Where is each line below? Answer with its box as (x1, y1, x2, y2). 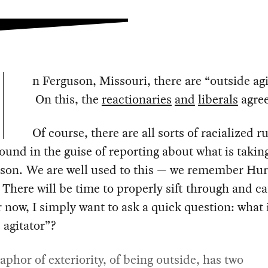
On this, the (32, 90, 102, 109)
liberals (197, 90, 238, 109)
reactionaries (101, 90, 172, 109)
